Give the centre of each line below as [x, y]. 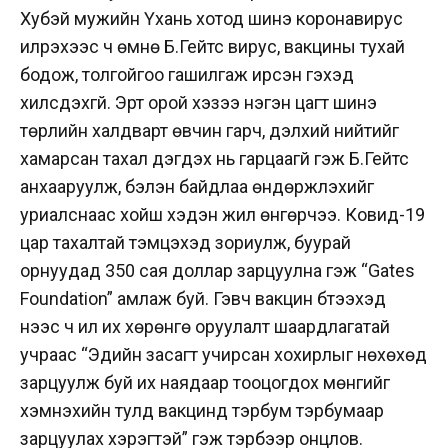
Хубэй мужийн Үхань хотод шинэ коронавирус [211, 18]
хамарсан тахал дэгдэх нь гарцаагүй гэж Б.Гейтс [214, 158]
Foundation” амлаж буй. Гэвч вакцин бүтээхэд [203, 298]
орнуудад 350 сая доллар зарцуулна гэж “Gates [217, 270]
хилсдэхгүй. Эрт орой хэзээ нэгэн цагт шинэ [198, 102]
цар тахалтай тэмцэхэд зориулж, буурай [185, 242]
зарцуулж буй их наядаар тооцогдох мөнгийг [205, 382]
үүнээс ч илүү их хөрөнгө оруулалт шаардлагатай [205, 326]
